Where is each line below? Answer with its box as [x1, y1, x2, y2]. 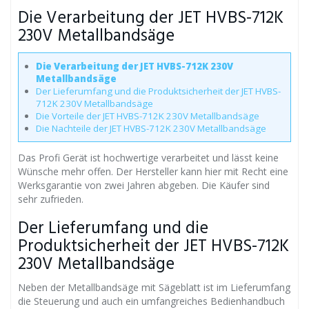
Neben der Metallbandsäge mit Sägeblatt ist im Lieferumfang [18, 280, 290, 294]
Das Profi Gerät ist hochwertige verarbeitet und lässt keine [18, 150, 279, 164]
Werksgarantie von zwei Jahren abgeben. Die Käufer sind [18, 178, 270, 192]
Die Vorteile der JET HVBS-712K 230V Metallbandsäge [36, 109, 259, 122]
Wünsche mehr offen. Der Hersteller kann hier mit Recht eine [18, 164, 288, 178]
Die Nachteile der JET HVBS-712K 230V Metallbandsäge [36, 121, 266, 134]
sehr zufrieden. [18, 192, 83, 206]
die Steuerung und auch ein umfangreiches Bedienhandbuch [18, 294, 285, 308]
